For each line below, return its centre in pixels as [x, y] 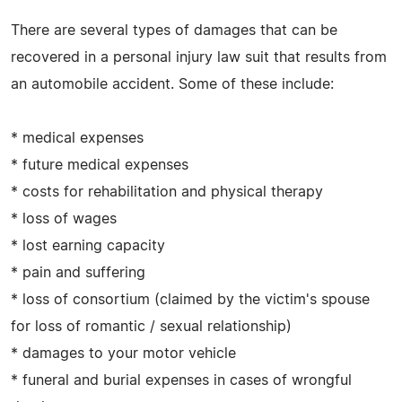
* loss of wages [64, 218]
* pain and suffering [78, 272]
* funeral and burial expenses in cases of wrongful [181, 380]
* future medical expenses [100, 165]
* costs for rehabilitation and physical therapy [167, 192]
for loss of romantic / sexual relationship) [151, 326]
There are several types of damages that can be [174, 30]
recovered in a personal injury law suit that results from [199, 57]
